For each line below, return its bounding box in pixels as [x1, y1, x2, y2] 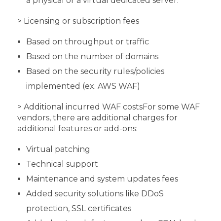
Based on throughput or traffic [26, 37, 151, 46]
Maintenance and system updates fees [26, 174, 178, 184]
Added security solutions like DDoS [26, 188, 164, 198]
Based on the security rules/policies [26, 66, 164, 76]
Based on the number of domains [26, 51, 160, 61]
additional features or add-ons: [17, 123, 138, 133]
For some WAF [143, 102, 200, 111]
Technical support [26, 159, 98, 169]
